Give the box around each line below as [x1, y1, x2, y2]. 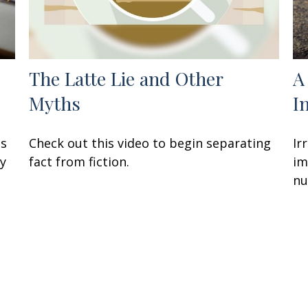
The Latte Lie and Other [29, 65, 223, 91]
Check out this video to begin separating [29, 134, 272, 151]
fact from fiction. [29, 153, 130, 170]
